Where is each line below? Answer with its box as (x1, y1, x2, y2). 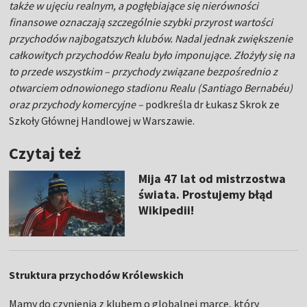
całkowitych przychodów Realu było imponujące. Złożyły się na (9, 48, 295, 62)
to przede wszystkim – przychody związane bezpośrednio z (9, 64, 278, 79)
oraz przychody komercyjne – (9, 97, 144, 112)
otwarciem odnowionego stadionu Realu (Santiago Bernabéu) (9, 81, 293, 95)
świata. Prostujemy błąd (138, 186, 273, 203)
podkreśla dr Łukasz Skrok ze (143, 97, 280, 112)
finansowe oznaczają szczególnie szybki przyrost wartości (9, 15, 273, 29)
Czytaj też (9, 143, 82, 164)
